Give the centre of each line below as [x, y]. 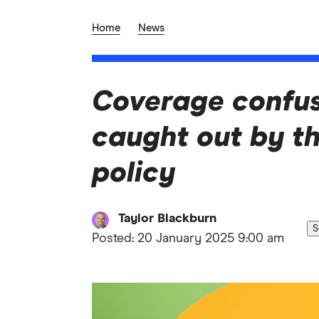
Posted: [114, 239]
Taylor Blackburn [167, 219]
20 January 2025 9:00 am [210, 239]
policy [133, 174]
